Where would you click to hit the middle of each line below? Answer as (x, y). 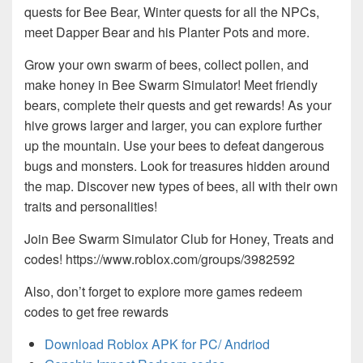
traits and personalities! (91, 207)
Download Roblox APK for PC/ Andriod (157, 344)
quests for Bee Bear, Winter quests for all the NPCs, (172, 12)
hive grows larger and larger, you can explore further (173, 126)
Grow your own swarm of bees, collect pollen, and (167, 65)
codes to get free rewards (96, 312)
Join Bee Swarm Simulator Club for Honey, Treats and (179, 239)
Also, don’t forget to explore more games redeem (163, 292)
